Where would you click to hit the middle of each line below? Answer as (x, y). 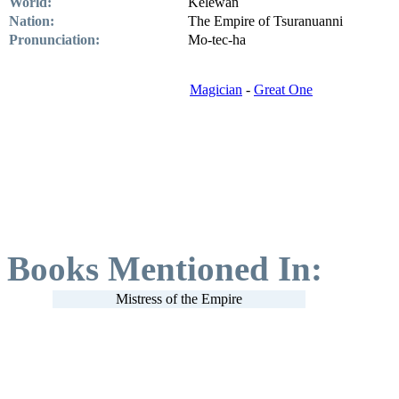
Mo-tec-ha (217, 39)
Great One (283, 89)
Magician (216, 89)
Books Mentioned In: (165, 268)
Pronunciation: (54, 39)
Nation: (32, 20)
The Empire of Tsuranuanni (265, 20)
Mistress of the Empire (179, 298)
